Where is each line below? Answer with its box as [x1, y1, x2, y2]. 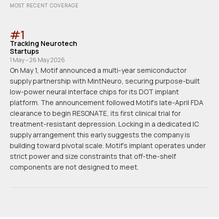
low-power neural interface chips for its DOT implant [10, 87, 179, 97]
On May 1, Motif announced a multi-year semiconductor [10, 66, 187, 75]
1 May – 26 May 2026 [10, 56, 65, 65]
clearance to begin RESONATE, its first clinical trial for [10, 109, 181, 118]
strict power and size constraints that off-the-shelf [10, 152, 176, 161]
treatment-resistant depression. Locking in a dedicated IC [10, 119, 199, 129]
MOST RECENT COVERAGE [10, 2, 79, 9]
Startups [10, 46, 39, 56]
